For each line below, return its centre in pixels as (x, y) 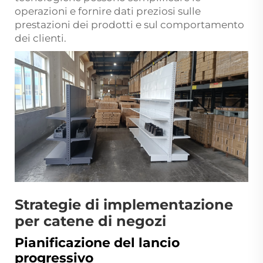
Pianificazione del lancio (97, 243)
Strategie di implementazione (124, 205)
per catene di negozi (90, 221)
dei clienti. (41, 38)
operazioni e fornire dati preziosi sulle (108, 11)
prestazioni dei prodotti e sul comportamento (129, 24)
